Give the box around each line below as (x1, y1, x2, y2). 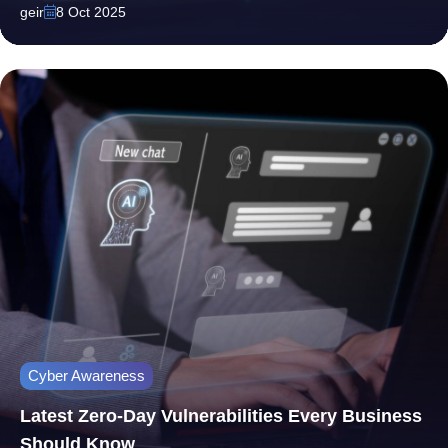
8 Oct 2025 (56, 3, 126, 20)
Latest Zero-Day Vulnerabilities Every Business (20, 405, 422, 426)
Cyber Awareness (28, 366, 145, 384)
